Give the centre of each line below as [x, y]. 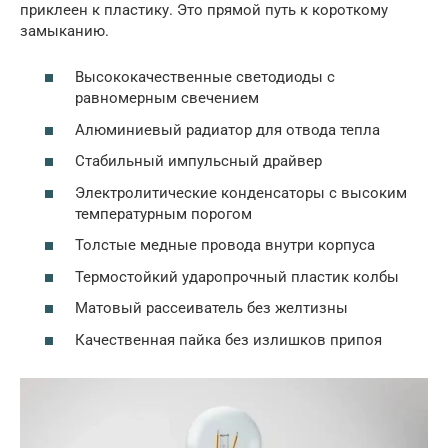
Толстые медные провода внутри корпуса [225, 245]
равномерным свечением [167, 98]
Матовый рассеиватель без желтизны [211, 308]
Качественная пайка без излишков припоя [228, 339]
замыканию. [64, 30]
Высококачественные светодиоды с [205, 77]
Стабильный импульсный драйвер [198, 161]
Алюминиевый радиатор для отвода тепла [227, 129]
